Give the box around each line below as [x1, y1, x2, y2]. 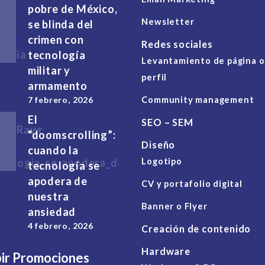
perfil [141, 72, 167, 83]
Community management [141, 95, 254, 105]
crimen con [27, 33, 84, 47]
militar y [27, 64, 70, 77]
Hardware [141, 245, 190, 257]
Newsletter [141, 17, 195, 27]
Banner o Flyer [141, 201, 208, 212]
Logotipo [141, 156, 182, 167]
